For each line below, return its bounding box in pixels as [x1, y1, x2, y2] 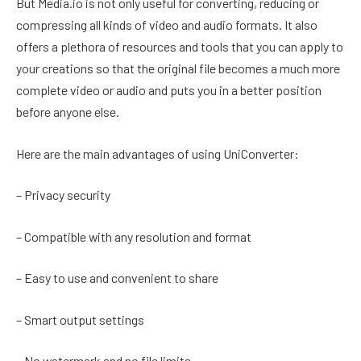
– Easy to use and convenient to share [16, 270, 218, 286]
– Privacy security [16, 187, 110, 203]
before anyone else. [16, 104, 119, 119]
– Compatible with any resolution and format [16, 228, 251, 244]
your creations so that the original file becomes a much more [16, 60, 340, 76]
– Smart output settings [16, 311, 144, 327]
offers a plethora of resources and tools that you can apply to [16, 39, 343, 54]
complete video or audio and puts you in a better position [16, 82, 322, 98]
